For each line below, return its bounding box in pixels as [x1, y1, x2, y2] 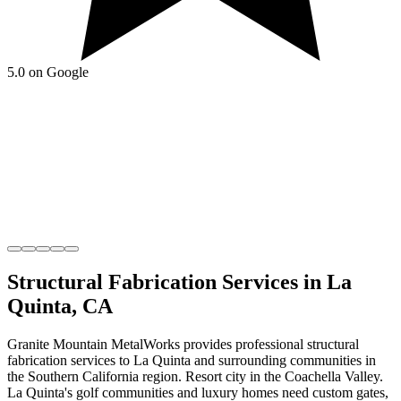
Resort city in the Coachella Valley [185, 368, 380, 384]
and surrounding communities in [191, 352, 376, 368]
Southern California [28, 368, 139, 384]
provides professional [180, 336, 307, 352]
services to [67, 352, 130, 368]
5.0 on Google [7, 64, 89, 80]
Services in [217, 269, 327, 294]
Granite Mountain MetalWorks [7, 336, 180, 352]
